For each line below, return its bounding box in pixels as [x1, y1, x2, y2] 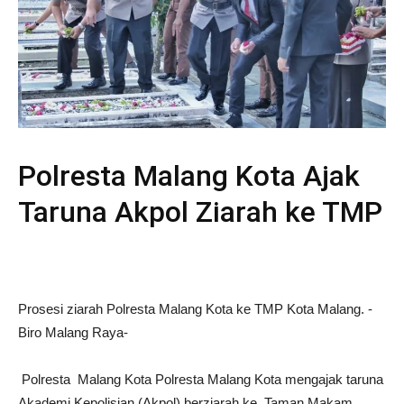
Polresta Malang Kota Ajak [18, 159, 360, 194]
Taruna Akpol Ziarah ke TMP [18, 195, 382, 230]
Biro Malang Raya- [18, 325, 128, 341]
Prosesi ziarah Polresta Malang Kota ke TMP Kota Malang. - [18, 301, 372, 317]
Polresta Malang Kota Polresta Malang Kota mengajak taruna [18, 372, 383, 388]
